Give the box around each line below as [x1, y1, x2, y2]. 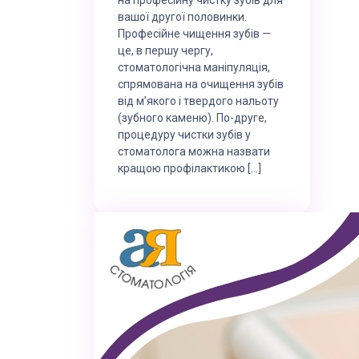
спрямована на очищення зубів [118, 77, 284, 91]
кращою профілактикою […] [118, 161, 261, 175]
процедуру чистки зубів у [118, 127, 251, 141]
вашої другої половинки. [118, 10, 247, 23]
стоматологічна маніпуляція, [118, 60, 270, 74]
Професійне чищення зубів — [118, 26, 271, 40]
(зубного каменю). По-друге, [118, 111, 267, 124]
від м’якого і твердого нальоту [118, 94, 279, 107]
